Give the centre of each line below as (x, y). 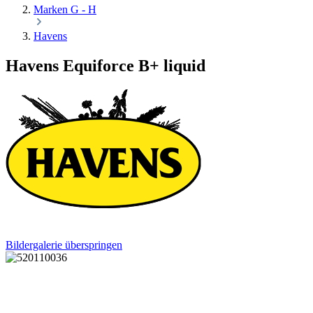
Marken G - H (65, 10)
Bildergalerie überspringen (64, 245)
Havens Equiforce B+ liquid (105, 66)
